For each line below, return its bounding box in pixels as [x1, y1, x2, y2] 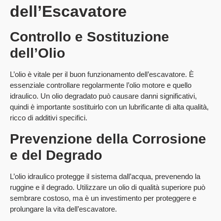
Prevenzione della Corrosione [10, 131, 206, 147]
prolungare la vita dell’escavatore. [10, 204, 117, 213]
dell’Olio [10, 45, 65, 61]
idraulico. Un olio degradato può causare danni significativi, [10, 92, 197, 101]
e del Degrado [10, 147, 102, 163]
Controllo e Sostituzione [10, 29, 169, 45]
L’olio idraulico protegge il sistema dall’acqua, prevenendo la [10, 172, 200, 181]
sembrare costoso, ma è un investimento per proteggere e [10, 193, 196, 202]
